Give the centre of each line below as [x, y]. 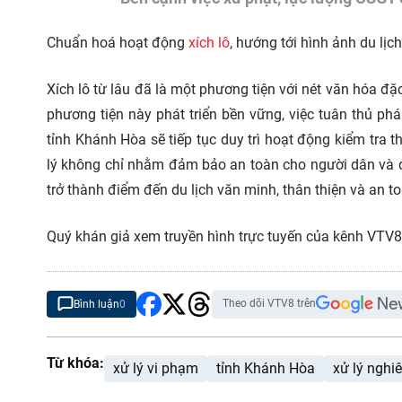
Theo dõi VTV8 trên [269, 303]
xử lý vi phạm [156, 368]
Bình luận [96, 304]
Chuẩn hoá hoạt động [118, 42]
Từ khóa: [75, 363]
